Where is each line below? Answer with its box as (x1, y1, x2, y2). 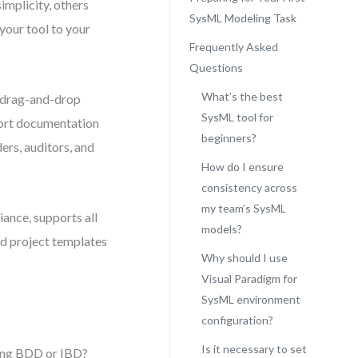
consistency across (201, 181, 297, 194)
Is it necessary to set (201, 342, 307, 356)
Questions (189, 61, 243, 74)
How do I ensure (201, 160, 284, 173)
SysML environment (201, 292, 300, 306)
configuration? (201, 313, 273, 327)
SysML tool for (201, 110, 273, 124)
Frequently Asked (189, 40, 278, 54)
